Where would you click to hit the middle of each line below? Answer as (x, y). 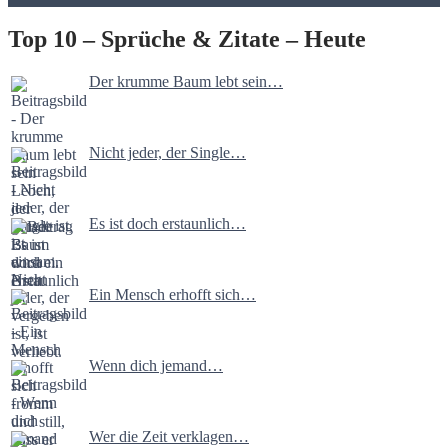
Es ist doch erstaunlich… (167, 224)
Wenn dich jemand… (156, 366)
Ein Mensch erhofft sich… (172, 295)
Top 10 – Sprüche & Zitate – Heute (187, 39)
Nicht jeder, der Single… (167, 153)
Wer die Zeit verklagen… (169, 437)
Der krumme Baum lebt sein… (186, 82)
